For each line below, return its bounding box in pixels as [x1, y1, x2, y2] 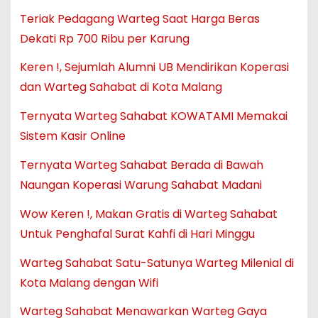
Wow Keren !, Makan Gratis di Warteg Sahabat [19, 205, 278, 222]
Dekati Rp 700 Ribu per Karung [19, 30, 190, 47]
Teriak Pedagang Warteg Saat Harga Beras [19, 10, 260, 27]
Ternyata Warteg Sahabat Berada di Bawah [19, 157, 263, 174]
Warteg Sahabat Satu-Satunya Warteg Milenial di [19, 254, 294, 271]
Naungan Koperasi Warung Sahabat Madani [19, 177, 262, 194]
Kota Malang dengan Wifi [19, 274, 158, 291]
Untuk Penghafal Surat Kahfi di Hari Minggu [19, 225, 255, 242]
